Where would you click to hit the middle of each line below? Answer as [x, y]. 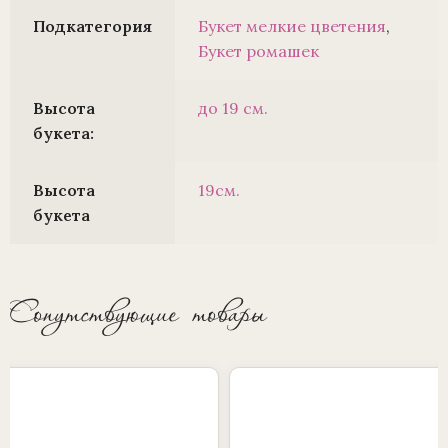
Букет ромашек [258, 51]
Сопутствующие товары [138, 309]
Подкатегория [92, 26]
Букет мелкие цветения [291, 26]
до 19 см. [232, 108]
